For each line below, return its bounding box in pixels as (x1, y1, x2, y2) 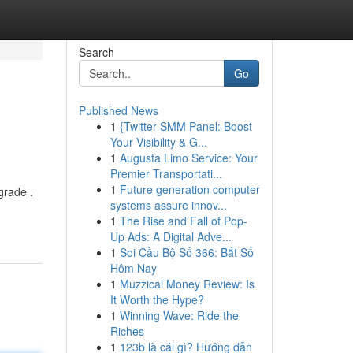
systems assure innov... (110, 197, 227, 213)
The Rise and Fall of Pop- (119, 213, 247, 229)
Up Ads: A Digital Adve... (110, 229, 232, 244)
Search (78, 44, 114, 60)
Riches (110, 323, 144, 339)
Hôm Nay (110, 260, 157, 276)
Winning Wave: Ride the (119, 307, 239, 323)
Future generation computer (119, 181, 260, 197)
